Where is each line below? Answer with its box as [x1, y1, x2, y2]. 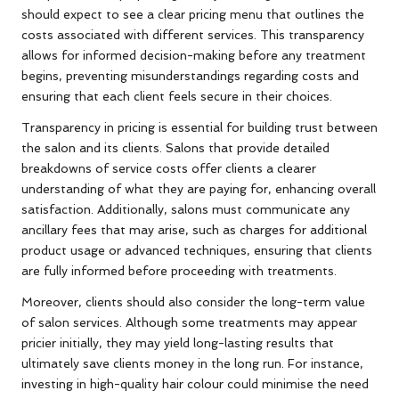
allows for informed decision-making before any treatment [21, 48, 366, 63]
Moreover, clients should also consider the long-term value [21, 295, 365, 310]
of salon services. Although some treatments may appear [21, 315, 357, 330]
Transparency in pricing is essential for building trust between [21, 120, 378, 135]
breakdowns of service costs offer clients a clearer [21, 161, 316, 176]
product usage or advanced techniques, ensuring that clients [21, 243, 372, 258]
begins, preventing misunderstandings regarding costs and [21, 69, 359, 84]
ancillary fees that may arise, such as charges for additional [21, 223, 367, 238]
